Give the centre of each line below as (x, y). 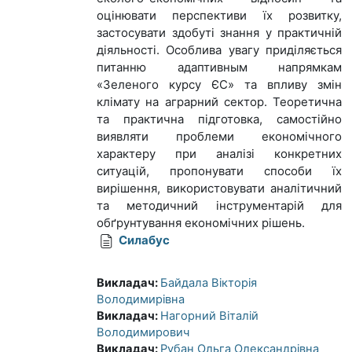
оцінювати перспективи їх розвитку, (219, 15)
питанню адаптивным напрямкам (219, 67)
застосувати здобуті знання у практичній (219, 33)
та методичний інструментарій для (219, 205)
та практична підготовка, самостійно (219, 119)
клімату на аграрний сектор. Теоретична (219, 102)
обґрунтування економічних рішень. (201, 223)
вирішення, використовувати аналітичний (219, 188)
